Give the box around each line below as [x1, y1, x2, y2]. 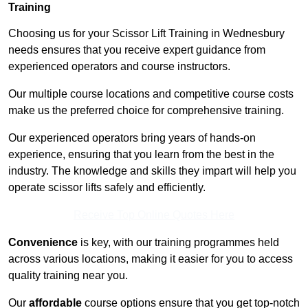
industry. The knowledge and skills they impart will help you [8, 165, 296, 177]
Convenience [8, 236, 78, 249]
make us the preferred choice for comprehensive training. [8, 104, 284, 117]
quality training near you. [8, 269, 128, 282]
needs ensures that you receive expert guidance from [8, 44, 265, 56]
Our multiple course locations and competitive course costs [8, 88, 294, 100]
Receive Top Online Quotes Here [74, 209, 234, 221]
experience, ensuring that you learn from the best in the [8, 148, 274, 161]
